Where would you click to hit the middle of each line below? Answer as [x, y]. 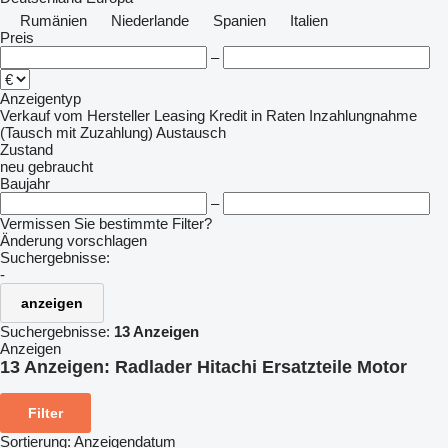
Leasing [179, 115]
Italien [309, 20]
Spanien [239, 20]
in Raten [278, 115]
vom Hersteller [102, 115]
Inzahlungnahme [363, 115]
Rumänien [53, 20]
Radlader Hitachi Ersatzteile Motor [261, 367]
